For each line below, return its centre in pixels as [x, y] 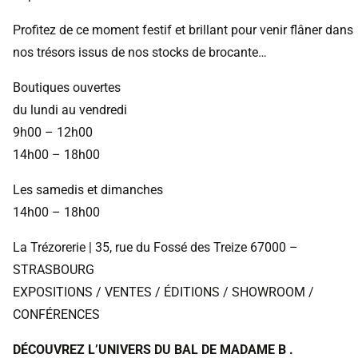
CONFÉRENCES [56, 314]
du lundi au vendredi [72, 109]
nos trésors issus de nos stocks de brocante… [140, 52]
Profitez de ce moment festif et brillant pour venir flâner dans [183, 30]
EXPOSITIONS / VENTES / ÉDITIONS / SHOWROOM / [163, 292]
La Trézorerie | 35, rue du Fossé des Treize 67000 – [155, 247]
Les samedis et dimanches [89, 189]
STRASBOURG [54, 269]
